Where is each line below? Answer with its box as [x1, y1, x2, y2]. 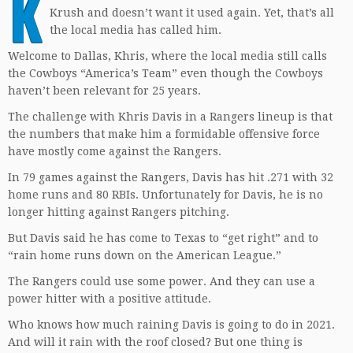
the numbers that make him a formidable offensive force [8, 128, 320, 140]
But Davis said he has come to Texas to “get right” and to [8, 232, 318, 244]
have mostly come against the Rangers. [8, 145, 221, 158]
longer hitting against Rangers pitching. [8, 206, 232, 218]
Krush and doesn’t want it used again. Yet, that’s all [50, 6, 334, 19]
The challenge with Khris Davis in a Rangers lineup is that [8, 110, 333, 123]
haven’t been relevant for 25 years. [8, 84, 204, 97]
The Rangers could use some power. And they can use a [8, 275, 315, 288]
